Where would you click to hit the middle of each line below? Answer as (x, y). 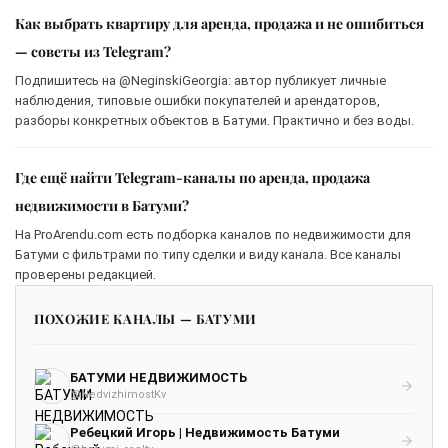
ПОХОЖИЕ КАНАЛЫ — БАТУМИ (145, 318)
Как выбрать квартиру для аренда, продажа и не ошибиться (219, 23)
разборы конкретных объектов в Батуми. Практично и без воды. (214, 120)
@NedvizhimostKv (118, 395)
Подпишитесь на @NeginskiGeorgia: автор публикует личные (200, 80)
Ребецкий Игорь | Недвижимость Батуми (205, 433)
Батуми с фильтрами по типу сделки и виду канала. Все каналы (208, 254)
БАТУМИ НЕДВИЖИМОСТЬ (158, 378)
